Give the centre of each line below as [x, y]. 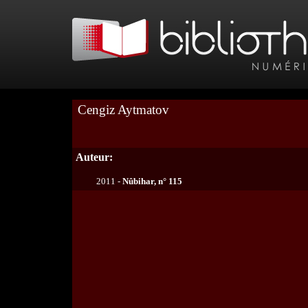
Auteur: [94, 157]
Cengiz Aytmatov [123, 110]
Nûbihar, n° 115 [152, 181]
